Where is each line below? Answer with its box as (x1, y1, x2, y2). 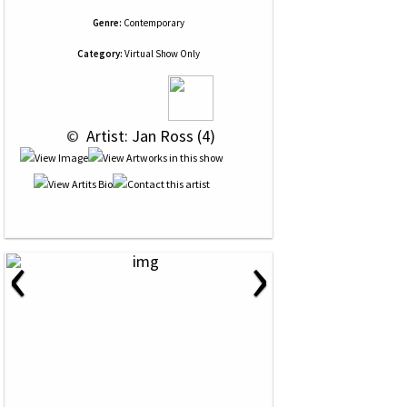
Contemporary (124, 16, 184, 29)
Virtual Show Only (123, 47, 200, 60)
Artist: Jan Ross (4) (82, 125, 215, 146)
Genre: (93, 16, 122, 29)
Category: (77, 47, 123, 60)
